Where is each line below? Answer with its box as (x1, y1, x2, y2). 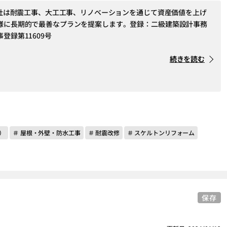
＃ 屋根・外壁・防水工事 (13, 128, 81, 137)
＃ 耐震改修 (88, 128, 120, 137)
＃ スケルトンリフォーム (127, 128, 195, 137)
